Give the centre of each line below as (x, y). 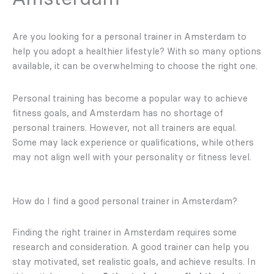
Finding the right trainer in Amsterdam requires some (124, 232)
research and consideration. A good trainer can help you (131, 247)
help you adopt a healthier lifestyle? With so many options (137, 51)
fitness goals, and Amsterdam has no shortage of (118, 113)
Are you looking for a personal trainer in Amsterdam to (129, 37)
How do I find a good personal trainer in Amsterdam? (125, 201)
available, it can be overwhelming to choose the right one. (135, 66)
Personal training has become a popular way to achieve (130, 99)
